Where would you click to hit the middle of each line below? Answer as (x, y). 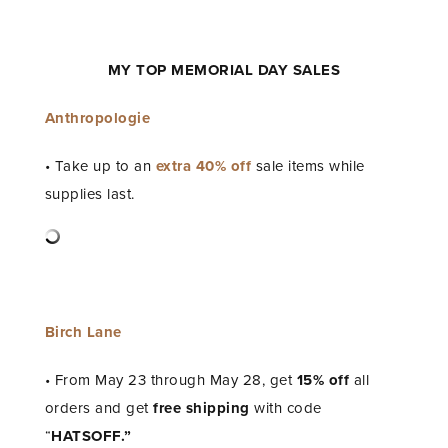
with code (285, 408)
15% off (325, 380)
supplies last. (89, 194)
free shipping (201, 408)
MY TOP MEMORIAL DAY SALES (224, 70)
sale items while (308, 166)
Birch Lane (83, 332)
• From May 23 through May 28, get (170, 380)
